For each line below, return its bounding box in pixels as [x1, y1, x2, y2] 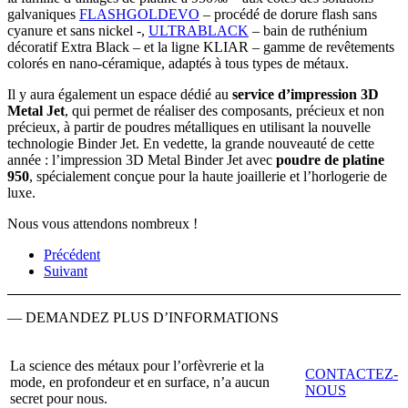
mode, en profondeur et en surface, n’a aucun [10, 374, 270, 391]
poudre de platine [276, 152, 384, 168]
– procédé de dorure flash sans [199, 6, 377, 23]
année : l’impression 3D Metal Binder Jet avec [7, 152, 276, 168]
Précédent [44, 247, 100, 263]
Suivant [44, 263, 87, 280]
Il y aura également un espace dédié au [7, 87, 232, 103]
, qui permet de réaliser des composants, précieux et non [65, 103, 384, 119]
